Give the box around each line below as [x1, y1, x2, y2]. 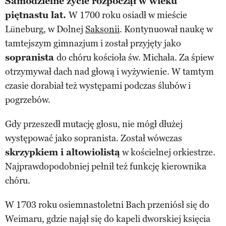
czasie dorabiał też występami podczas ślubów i [5, 80, 191, 91]
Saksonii [85, 23, 120, 35]
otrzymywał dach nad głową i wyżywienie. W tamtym [5, 66, 214, 77]
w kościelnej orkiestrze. [120, 146, 215, 158]
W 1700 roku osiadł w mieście [69, 9, 187, 21]
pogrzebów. [5, 94, 50, 105]
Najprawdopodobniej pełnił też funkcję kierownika [5, 160, 206, 172]
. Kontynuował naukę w [120, 23, 213, 35]
